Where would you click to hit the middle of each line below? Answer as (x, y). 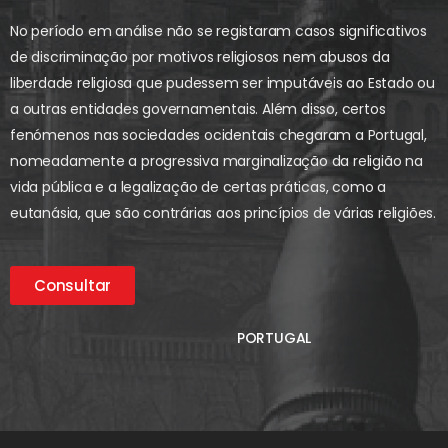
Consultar (73, 286)
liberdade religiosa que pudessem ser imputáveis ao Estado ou (222, 83)
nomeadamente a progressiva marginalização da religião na (216, 161)
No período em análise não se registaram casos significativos (218, 31)
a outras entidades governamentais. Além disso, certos (198, 109)
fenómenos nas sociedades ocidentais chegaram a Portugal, (218, 135)
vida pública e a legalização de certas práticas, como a (198, 187)
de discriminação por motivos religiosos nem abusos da (200, 57)
